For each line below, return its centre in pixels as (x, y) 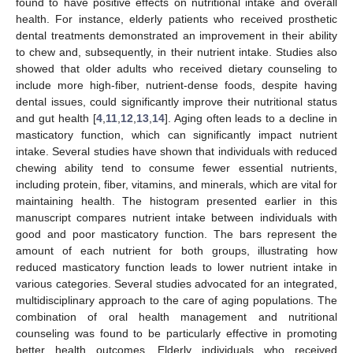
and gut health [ (56, 118)
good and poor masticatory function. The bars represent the (176, 234)
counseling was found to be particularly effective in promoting (176, 333)
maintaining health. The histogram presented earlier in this (176, 201)
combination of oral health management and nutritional (176, 316)
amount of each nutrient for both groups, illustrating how (176, 250)
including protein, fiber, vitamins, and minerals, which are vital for (176, 184)
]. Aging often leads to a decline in (251, 118)
